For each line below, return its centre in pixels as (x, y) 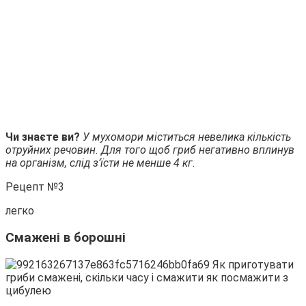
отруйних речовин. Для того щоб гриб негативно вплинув (150, 150)
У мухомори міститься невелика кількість (187, 137)
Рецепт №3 (35, 187)
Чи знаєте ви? (44, 137)
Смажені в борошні (66, 238)
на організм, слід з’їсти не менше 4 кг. (100, 163)
